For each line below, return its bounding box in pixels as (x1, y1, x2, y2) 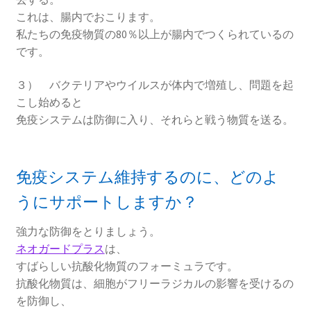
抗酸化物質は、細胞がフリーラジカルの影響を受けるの (15, 276, 294, 291)
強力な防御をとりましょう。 (15, 224, 160, 239)
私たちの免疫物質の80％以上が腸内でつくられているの (15, 27, 294, 42)
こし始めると (15, 94, 83, 109)
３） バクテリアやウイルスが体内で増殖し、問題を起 (15, 77, 294, 92)
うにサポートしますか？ (15, 192, 198, 212)
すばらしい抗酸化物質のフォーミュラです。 (15, 259, 238, 274)
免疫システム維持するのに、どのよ (15, 167, 279, 187)
